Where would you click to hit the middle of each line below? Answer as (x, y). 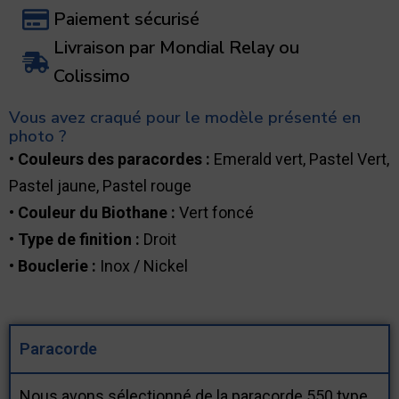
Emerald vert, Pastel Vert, (301, 159)
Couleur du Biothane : (97, 212)
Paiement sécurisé (126, 19)
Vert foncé (215, 212)
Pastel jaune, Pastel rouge (100, 185)
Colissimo (92, 76)
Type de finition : (81, 239)
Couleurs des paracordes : (116, 159)
